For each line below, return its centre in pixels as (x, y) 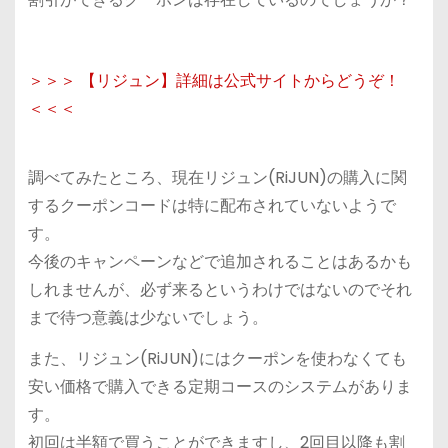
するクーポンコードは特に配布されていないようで (211, 205)
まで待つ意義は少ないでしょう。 (147, 317)
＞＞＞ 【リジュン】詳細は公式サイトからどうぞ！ (221, 81)
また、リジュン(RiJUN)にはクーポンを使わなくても (217, 358)
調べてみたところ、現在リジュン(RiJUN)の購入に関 (217, 177)
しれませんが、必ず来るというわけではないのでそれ (219, 289)
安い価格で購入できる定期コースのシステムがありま (219, 386)
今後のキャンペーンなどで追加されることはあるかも (219, 261)
